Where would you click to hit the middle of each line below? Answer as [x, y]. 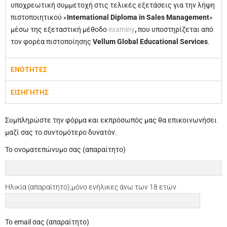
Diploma [125, 17]
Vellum [105, 42]
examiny [122, 29]
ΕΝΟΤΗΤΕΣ [29, 69]
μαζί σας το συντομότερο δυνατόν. [61, 132]
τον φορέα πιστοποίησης [52, 42]
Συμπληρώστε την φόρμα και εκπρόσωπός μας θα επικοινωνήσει [111, 120]
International [89, 17]
